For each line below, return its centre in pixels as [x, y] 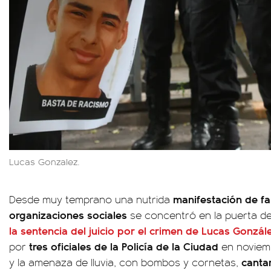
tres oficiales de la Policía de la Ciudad [124, 246]
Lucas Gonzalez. [46, 162]
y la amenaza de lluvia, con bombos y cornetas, [125, 262]
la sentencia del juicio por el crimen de [105, 230]
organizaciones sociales [68, 215]
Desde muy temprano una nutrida [91, 199]
